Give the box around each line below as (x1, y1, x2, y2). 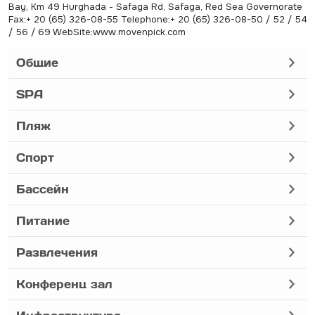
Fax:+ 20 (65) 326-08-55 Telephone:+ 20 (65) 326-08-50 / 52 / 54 (8, 13, 307, 25)
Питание (15, 214, 70, 227)
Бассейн (15, 182, 69, 195)
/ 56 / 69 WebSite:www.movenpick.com (8, 26, 186, 38)
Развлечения (15, 245, 98, 259)
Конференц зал (15, 277, 112, 290)
